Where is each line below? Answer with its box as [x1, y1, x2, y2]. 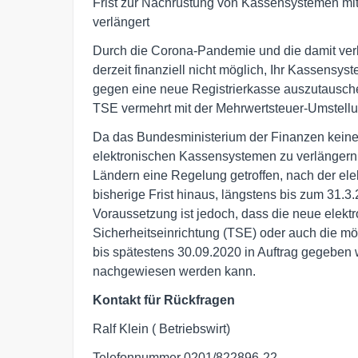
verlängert [93, 14, 149, 29]
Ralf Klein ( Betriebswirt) [93, 321, 230, 336]
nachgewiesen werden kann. [93, 264, 256, 278]
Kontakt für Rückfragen [93, 292, 235, 307]
